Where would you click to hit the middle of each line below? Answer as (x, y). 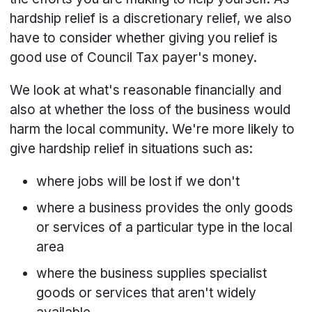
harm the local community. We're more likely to (153, 129)
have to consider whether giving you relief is (144, 38)
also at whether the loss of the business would (150, 109)
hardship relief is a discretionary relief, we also (151, 18)
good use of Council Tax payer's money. (134, 57)
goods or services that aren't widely (147, 292)
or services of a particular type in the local (165, 227)
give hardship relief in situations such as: (132, 148)
